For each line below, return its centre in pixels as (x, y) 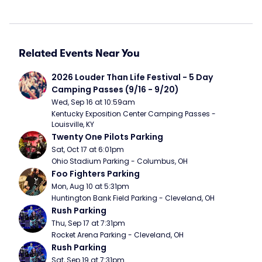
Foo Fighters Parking (96, 174)
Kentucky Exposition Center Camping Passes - (134, 114)
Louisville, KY (73, 124)
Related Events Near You (79, 53)
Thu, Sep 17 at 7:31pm (88, 223)
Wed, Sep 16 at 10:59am (93, 102)
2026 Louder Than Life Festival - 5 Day (132, 77)
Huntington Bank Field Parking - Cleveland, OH (133, 198)
